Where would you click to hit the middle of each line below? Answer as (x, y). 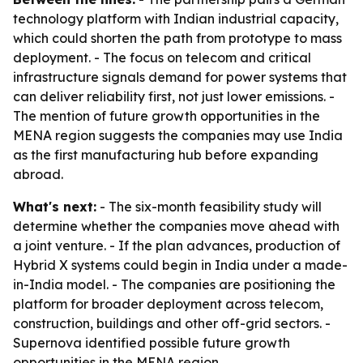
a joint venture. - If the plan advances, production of (177, 246)
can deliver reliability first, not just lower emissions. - (174, 96)
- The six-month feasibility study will (209, 207)
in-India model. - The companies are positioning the (174, 284)
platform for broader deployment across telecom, (168, 304)
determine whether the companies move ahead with (176, 226)
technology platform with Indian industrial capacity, (176, 19)
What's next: (55, 207)
